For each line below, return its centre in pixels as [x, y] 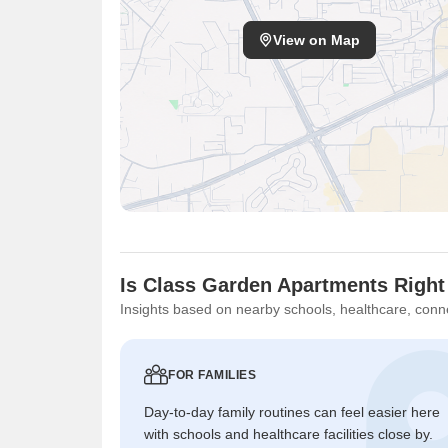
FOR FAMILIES [212, 375]
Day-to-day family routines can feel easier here [292, 412]
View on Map [316, 40]
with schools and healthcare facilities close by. [288, 434]
